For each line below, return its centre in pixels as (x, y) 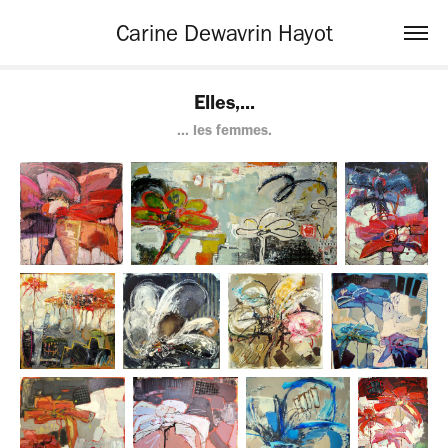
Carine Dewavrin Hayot (224, 32)
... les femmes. (224, 130)
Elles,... (224, 102)
